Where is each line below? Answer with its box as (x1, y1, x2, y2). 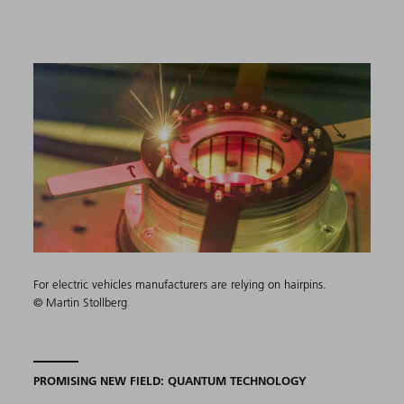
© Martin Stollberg (33, 294, 128, 309)
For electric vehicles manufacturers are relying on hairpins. (33, 276, 327, 291)
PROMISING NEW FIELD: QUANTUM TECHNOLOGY (33, 372, 308, 388)
